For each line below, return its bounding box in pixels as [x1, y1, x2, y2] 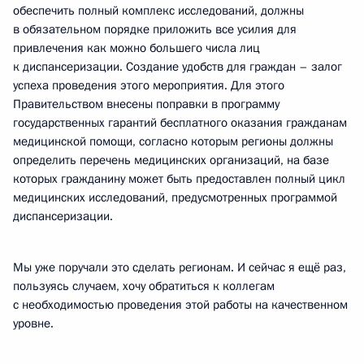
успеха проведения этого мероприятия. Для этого [13, 77, 284, 93]
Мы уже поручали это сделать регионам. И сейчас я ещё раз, [13, 259, 346, 275]
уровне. [13, 315, 54, 331]
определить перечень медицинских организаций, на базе [13, 152, 329, 168]
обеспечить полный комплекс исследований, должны [13, 2, 304, 19]
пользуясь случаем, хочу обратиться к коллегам [13, 278, 275, 294]
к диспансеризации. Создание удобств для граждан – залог [13, 58, 342, 75]
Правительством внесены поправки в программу [13, 96, 279, 112]
